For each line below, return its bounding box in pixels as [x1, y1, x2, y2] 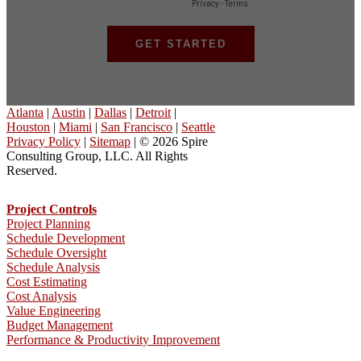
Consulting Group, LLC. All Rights [6, 149, 188, 163]
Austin [52, 106, 85, 119]
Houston [6, 120, 50, 134]
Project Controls [6, 202, 97, 216]
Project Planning [6, 217, 90, 230]
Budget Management [6, 318, 113, 332]
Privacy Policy [6, 135, 81, 148]
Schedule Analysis [6, 260, 100, 274]
